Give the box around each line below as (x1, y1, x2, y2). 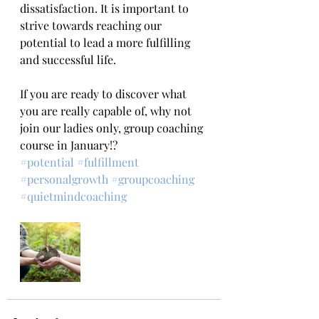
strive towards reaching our (20, 18, 164, 33)
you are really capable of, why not (20, 103, 194, 118)
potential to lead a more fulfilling (20, 35, 193, 50)
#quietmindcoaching (20, 189, 127, 204)
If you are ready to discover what (20, 86, 189, 101)
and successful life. (20, 52, 116, 67)
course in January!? (20, 137, 117, 152)
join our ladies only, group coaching (20, 120, 206, 135)
